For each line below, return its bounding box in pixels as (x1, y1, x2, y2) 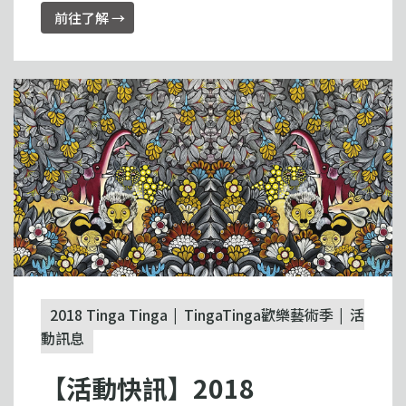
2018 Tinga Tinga (50, 303, 168, 325)
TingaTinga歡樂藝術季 (183, 303, 333, 325)
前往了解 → (54, 8, 125, 28)
